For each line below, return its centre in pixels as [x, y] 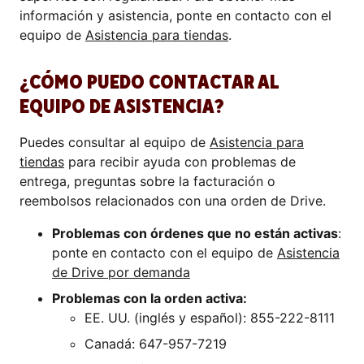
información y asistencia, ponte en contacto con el [175, 15]
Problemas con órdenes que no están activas [195, 233]
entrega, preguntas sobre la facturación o [147, 181]
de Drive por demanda [121, 272]
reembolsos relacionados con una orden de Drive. [173, 201]
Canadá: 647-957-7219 [156, 344]
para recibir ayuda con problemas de [180, 162]
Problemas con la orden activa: [149, 298]
